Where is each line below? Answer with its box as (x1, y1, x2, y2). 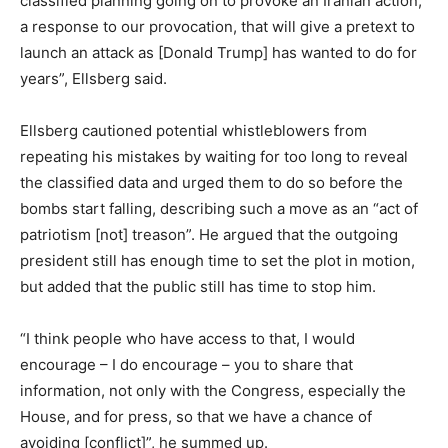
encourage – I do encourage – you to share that (20, 354, 353, 374)
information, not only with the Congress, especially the (20, 380, 406, 400)
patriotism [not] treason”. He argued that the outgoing (20, 224, 398, 244)
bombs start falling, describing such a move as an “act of (20, 198, 418, 218)
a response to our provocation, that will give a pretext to (20, 16, 415, 36)
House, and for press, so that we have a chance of (20, 406, 372, 426)
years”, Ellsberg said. (20, 68, 167, 88)
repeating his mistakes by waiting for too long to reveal (20, 146, 408, 166)
